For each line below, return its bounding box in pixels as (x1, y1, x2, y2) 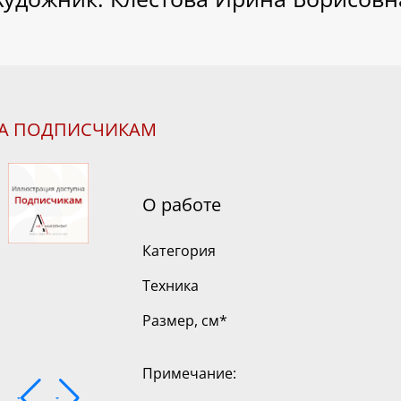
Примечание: (142, 363, 236, 384)
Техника (142, 276, 199, 296)
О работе (142, 192, 221, 218)
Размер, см (142, 311, 219, 331)
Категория (142, 241, 216, 261)
